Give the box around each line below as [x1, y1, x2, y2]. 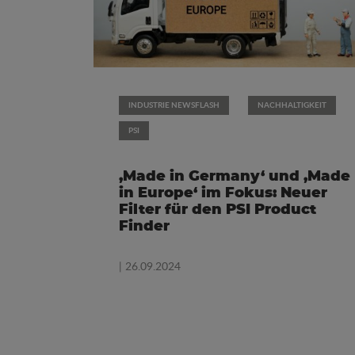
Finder [119, 219, 170, 235]
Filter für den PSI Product [119, 203, 316, 218]
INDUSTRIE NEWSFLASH [128, 99, 219, 111]
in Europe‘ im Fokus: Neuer [119, 186, 327, 201]
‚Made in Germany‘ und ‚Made [119, 170, 350, 185]
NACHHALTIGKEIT [258, 99, 326, 111]
